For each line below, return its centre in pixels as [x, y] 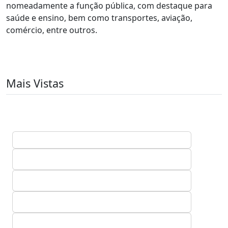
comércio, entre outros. [52, 30]
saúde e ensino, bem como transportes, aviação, [99, 18]
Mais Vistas [35, 83]
